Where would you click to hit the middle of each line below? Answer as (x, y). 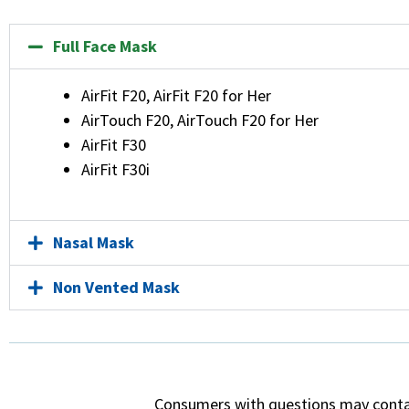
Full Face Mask (105, 46)
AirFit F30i (115, 169)
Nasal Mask (94, 242)
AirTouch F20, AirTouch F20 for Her (200, 120)
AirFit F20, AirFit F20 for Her (176, 95)
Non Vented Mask (116, 287)
